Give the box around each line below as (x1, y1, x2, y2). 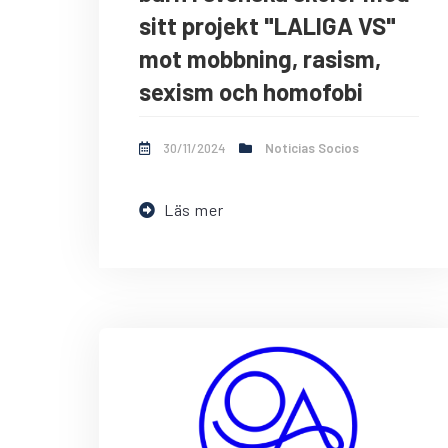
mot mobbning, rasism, (139, 44, 381, 74)
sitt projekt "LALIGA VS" (139, 11, 396, 41)
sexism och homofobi (139, 77, 363, 107)
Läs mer (163, 200, 224, 220)
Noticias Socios (265, 140, 359, 157)
